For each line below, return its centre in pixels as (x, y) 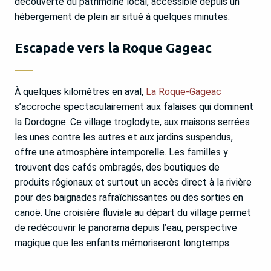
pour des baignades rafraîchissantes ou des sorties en (129, 198)
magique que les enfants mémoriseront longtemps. (123, 243)
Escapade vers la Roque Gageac (113, 48)
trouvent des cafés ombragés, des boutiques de (117, 168)
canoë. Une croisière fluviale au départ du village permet (133, 213)
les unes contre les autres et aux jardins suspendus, (124, 137)
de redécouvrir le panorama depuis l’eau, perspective (126, 228)
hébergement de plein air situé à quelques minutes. (122, 17)
